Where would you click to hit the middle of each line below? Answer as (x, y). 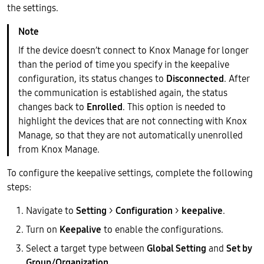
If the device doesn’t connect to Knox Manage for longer (133, 50)
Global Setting (176, 248)
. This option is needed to (174, 107)
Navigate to (51, 210)
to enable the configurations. (162, 229)
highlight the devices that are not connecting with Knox (133, 121)
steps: (19, 187)
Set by (239, 248)
